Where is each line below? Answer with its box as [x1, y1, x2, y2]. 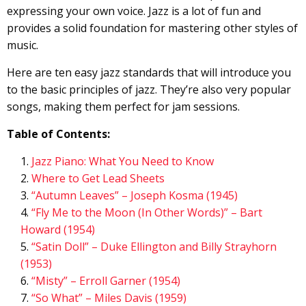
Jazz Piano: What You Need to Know [31, 154, 214, 169]
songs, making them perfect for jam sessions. [7, 99, 240, 114]
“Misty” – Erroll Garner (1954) [31, 273, 180, 288]
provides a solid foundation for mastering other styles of [7, 20, 298, 36]
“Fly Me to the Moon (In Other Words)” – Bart [31, 205, 262, 220]
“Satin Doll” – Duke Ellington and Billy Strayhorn [31, 239, 277, 254]
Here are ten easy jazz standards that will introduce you [7, 65, 291, 80]
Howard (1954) [20, 222, 95, 237]
